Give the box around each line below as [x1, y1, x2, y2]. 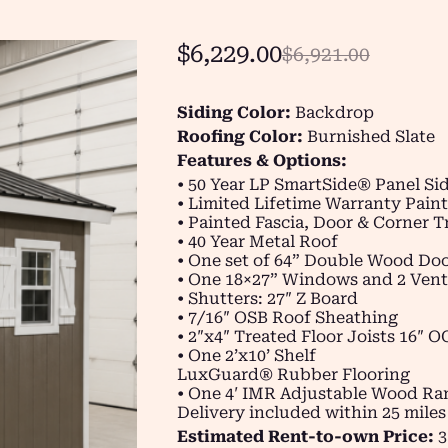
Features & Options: [176, 151, 347, 170]
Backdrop [290, 103, 374, 122]
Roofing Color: [176, 127, 303, 146]
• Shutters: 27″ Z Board [176, 289, 358, 308]
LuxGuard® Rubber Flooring [176, 365, 410, 384]
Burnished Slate [302, 127, 435, 146]
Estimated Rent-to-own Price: [176, 427, 434, 446]
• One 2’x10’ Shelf [176, 346, 316, 365]
